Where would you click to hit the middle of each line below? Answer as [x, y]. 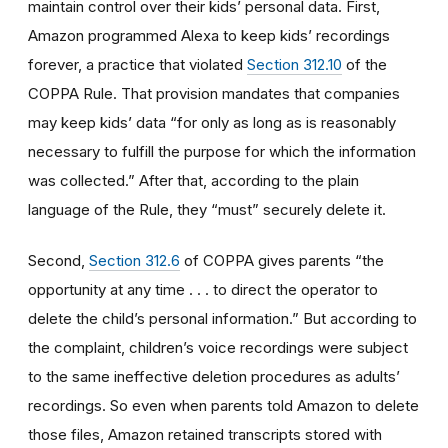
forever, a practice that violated [137, 64]
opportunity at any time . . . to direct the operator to [203, 289]
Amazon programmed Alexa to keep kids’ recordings [209, 35]
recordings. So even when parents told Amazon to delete [223, 405]
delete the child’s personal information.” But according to [222, 318]
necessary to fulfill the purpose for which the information [222, 151]
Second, [58, 260]
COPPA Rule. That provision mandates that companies [214, 93]
